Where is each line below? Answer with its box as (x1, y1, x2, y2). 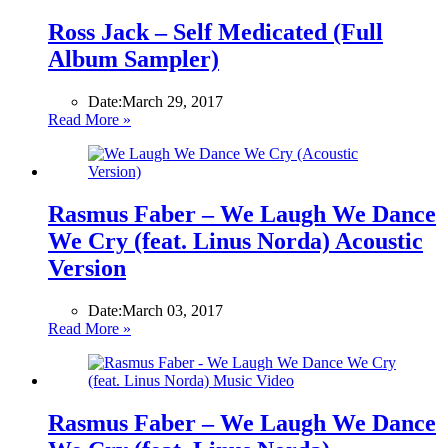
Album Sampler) (48, 46, 219, 73)
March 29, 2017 (122, 93, 223, 111)
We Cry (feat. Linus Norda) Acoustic (48, 228, 423, 255)
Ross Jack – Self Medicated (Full (48, 19, 383, 46)
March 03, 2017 (122, 301, 223, 319)
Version (48, 255, 126, 282)
